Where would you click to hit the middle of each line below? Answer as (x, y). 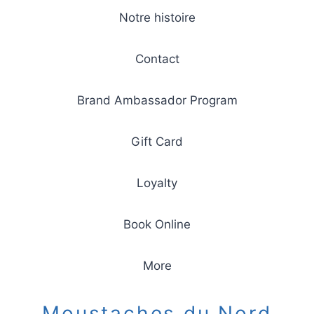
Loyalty (157, 183)
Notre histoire (157, 18)
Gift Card (157, 142)
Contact (157, 59)
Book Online (157, 224)
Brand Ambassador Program (157, 100)
